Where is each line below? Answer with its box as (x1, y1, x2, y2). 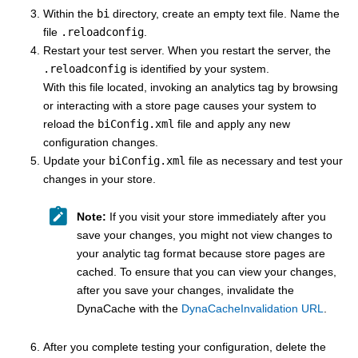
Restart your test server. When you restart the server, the (43, 43, 331, 57)
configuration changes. (43, 135, 158, 149)
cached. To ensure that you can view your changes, (77, 265, 336, 279)
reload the (43, 117, 97, 130)
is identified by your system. (126, 62, 269, 75)
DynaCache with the (77, 302, 181, 316)
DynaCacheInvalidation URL (181, 302, 324, 316)
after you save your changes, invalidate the (77, 284, 294, 297)
